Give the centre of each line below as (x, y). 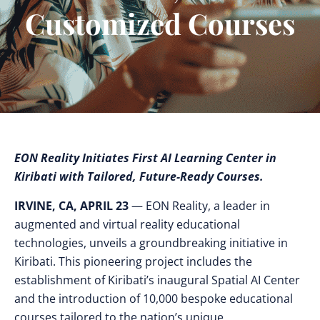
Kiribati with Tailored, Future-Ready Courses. (139, 176)
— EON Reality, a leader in (199, 206)
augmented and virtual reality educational (127, 224)
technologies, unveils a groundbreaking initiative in (151, 243)
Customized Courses (160, 23)
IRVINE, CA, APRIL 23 (71, 206)
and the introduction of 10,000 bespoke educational (154, 299)
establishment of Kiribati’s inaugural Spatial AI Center (157, 280)
